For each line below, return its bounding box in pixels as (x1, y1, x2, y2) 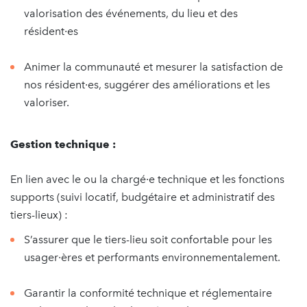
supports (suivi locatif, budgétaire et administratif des (10, 191, 275, 204)
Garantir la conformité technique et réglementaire (24, 286, 272, 299)
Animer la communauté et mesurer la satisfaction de (24, 60, 283, 73)
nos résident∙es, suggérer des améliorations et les (24, 78, 270, 91)
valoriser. (24, 96, 69, 109)
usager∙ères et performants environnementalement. (24, 251, 280, 264)
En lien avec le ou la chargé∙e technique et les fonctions (10, 173, 284, 186)
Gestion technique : (10, 138, 116, 151)
